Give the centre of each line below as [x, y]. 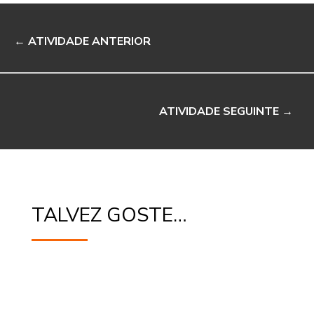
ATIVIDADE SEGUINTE [219, 112]
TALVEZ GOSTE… [109, 216]
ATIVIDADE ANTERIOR [89, 42]
